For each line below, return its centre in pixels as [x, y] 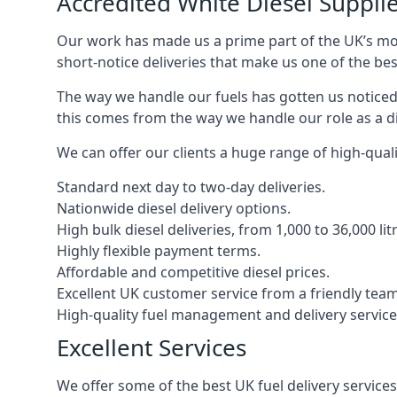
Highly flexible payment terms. [159, 251]
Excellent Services [152, 347]
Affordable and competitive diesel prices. [193, 272]
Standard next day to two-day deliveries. [191, 187]
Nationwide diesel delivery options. [174, 208]
